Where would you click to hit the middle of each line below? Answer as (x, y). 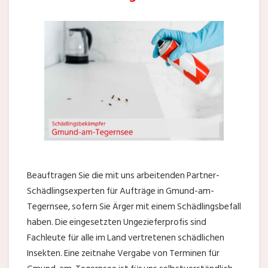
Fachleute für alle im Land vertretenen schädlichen (126, 238)
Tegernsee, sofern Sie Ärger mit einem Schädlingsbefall (134, 207)
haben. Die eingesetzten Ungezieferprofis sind (117, 223)
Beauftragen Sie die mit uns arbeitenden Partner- (123, 176)
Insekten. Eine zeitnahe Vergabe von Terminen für (123, 254)
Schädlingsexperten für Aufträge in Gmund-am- (121, 191)
